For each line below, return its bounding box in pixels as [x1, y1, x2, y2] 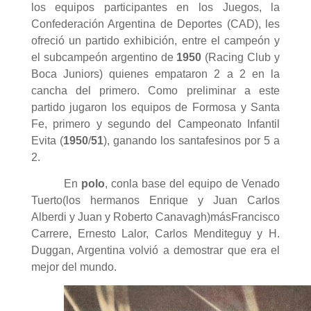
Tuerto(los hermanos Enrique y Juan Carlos [31, 194, 280, 206]
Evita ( [31, 134, 63, 146]
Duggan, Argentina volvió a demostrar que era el [31, 244, 280, 256]
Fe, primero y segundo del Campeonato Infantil [31, 117, 280, 130]
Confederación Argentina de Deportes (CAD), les [31, 17, 280, 30]
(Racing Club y [201, 51, 280, 63]
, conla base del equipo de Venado [105, 177, 280, 190]
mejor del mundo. [31, 260, 117, 273]
